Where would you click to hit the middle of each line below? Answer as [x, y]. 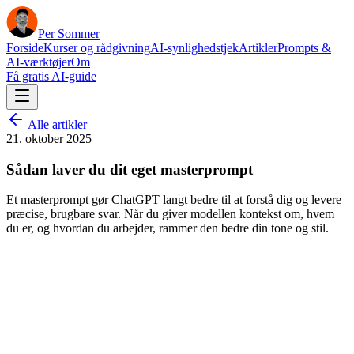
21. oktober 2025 [49, 139]
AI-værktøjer [39, 62]
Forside [25, 48]
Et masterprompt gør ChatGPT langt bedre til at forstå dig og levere [174, 200]
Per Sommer [69, 34]
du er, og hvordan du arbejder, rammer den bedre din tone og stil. [168, 228]
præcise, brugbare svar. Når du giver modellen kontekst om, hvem [170, 214]
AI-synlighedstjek [194, 48]
